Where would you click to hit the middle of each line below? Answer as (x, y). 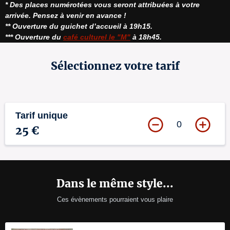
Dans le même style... (115, 183)
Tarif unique (42, 115)
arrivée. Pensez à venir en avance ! (66, 15)
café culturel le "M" (97, 37)
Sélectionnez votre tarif (115, 66)
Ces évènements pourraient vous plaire (115, 199)
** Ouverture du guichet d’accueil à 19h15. (79, 26)
